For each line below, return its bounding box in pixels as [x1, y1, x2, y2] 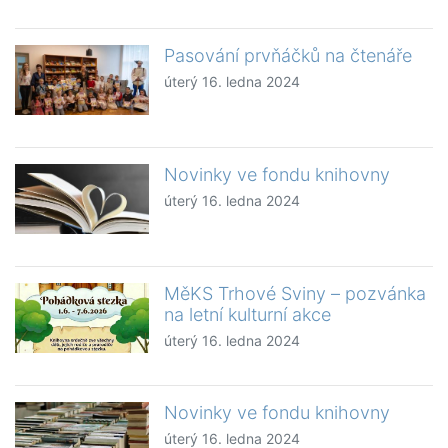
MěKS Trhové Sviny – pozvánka [164, 283, 427, 305]
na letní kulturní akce [164, 304, 332, 326]
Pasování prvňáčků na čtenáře [164, 45, 413, 67]
